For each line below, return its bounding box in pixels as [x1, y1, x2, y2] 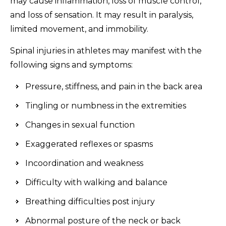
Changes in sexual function [25, 120, 135, 130]
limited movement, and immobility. [10, 24, 148, 34]
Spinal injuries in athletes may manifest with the [10, 46, 202, 56]
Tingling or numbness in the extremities [25, 101, 186, 111]
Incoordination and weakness [25, 158, 143, 168]
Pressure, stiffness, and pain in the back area [25, 82, 202, 92]
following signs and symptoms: [10, 60, 133, 70]
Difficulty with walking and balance [25, 178, 167, 188]
